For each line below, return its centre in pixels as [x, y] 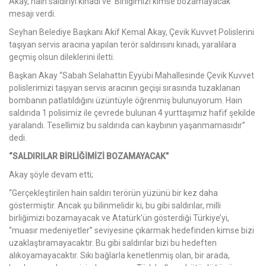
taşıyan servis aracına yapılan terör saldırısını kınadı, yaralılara [123, 45]
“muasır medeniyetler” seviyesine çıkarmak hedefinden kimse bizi [132, 231]
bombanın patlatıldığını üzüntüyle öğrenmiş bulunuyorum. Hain [126, 101]
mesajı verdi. [32, 14]
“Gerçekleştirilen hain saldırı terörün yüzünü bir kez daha [113, 193]
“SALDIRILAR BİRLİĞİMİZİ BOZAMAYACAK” [89, 156]
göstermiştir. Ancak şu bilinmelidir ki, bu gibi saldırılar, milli [115, 206]
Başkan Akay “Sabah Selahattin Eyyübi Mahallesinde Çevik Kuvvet [132, 76]
